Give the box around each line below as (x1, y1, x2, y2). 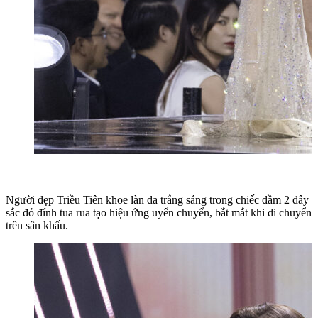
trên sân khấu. (6, 219, 68, 231)
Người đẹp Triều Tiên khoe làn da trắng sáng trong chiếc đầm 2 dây (6, 193, 309, 206)
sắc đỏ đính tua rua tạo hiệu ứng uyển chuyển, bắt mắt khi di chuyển (6, 206, 312, 219)
